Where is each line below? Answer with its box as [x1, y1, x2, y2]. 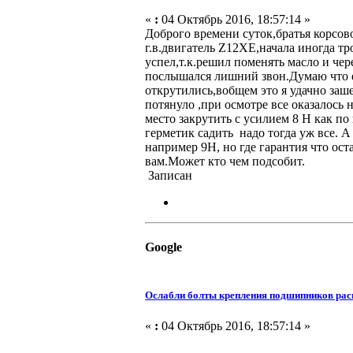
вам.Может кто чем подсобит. [145, 154, 305, 169]
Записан [145, 169, 192, 183]
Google [145, 240, 182, 255]
